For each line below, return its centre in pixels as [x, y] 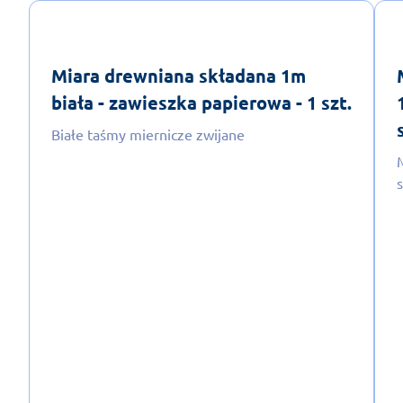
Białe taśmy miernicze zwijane [148, 134]
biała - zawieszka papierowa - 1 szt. [201, 102]
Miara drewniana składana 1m [179, 75]
